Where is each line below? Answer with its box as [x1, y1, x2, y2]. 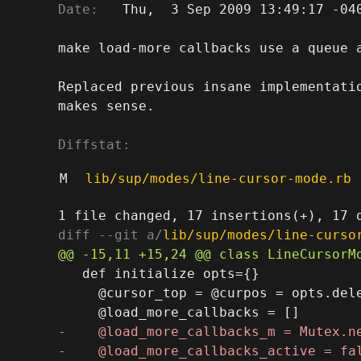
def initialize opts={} [58, 265, 259, 281]
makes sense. [58, 98, 155, 114]
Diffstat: [58, 136, 131, 152]
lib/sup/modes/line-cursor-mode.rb [85, 170, 351, 186]
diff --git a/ [58, 226, 163, 243]
